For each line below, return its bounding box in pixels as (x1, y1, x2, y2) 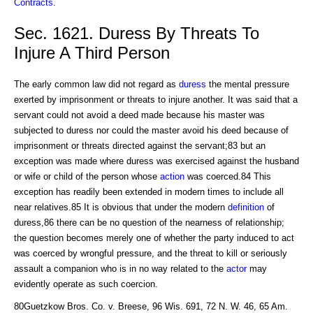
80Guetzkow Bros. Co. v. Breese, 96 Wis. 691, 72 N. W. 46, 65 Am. (14, 300, 288, 312)
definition (228, 201, 264, 212)
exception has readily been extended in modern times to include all (14, 186, 284, 197)
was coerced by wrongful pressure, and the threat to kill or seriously (14, 247, 287, 259)
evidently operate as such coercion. (14, 278, 158, 289)
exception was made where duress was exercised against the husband (14, 155, 299, 166)
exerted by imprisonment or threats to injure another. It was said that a (14, 94, 298, 105)
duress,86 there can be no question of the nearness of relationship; (14, 217, 284, 228)
